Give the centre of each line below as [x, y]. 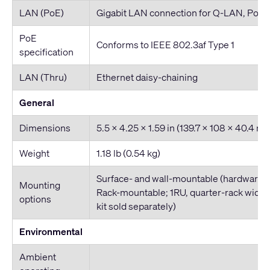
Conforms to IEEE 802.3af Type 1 [165, 44]
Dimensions [45, 127]
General [36, 102]
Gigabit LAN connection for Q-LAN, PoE [180, 12]
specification [46, 52]
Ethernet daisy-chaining [147, 77]
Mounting [39, 185]
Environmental [51, 231]
